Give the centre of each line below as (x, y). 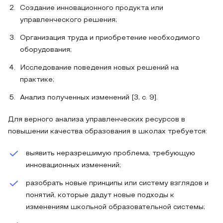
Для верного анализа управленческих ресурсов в (97, 120)
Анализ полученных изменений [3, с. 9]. (89, 98)
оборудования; (46, 50)
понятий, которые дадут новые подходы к (100, 195)
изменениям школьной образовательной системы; (115, 207)
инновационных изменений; (73, 166)
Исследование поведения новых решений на (99, 68)
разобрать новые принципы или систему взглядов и (117, 183)
